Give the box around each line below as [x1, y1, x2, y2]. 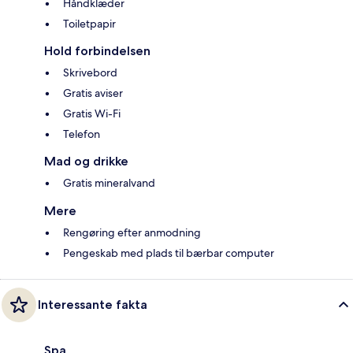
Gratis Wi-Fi [63, 106, 121, 121]
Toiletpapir [63, 16, 116, 31]
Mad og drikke [44, 153, 128, 169]
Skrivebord [63, 65, 117, 80]
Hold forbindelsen [44, 43, 150, 58]
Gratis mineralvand [63, 175, 155, 190]
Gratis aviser [63, 85, 123, 100]
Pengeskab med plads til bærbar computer [63, 245, 274, 260]
